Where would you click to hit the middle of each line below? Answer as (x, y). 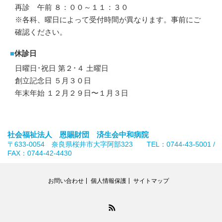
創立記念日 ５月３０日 (53, 80)
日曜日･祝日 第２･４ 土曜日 (62, 68)
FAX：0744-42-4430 (40, 153)
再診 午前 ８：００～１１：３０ (72, 7)
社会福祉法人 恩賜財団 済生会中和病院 (78, 135)
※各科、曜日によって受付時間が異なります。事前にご (108, 20)
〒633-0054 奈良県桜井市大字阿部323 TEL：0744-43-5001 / (111, 144)
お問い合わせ (66, 181)
